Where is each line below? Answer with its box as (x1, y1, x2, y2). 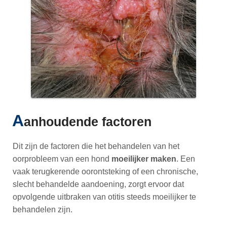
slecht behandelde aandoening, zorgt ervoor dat (13, 179, 184, 188)
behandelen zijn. (13, 205, 73, 214)
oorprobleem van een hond (13, 154, 112, 163)
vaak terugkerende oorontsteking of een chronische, (13, 167, 199, 176)
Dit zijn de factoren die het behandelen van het (13, 141, 180, 150)
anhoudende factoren (24, 115, 152, 129)
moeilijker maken (111, 154, 177, 163)
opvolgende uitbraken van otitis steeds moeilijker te (13, 192, 197, 201)
